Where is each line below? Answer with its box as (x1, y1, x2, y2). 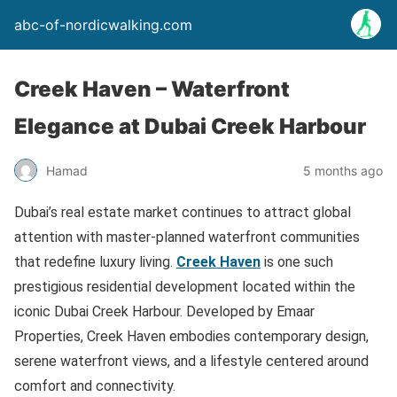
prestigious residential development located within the (14, 278, 355, 295)
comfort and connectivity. (14, 378, 175, 394)
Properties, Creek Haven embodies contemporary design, (14, 328, 369, 345)
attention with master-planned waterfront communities (14, 229, 360, 245)
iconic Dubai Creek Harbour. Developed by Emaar (14, 303, 315, 320)
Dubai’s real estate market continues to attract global (14, 204, 351, 221)
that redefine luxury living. (14, 253, 176, 270)
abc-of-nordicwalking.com (14, 16, 192, 34)
